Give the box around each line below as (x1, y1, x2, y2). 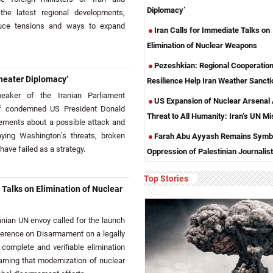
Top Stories (144, 174, 188, 183)
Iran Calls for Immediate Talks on (152, 26, 270, 35)
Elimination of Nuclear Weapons (147, 41, 257, 50)
